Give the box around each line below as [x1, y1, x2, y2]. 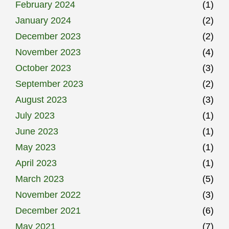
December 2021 [15, 205, 81, 216]
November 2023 [15, 47, 81, 57]
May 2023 [15, 142, 56, 152]
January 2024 [15, 15, 71, 26]
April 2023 [15, 157, 57, 168]
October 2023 [15, 62, 71, 73]
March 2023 [15, 173, 64, 184]
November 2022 [15, 189, 81, 200]
